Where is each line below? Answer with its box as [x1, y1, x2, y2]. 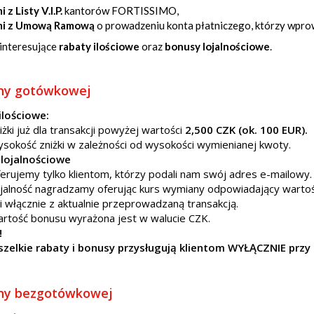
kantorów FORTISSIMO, [62, 4, 179, 17]
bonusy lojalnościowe [165, 40, 270, 53]
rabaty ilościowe [59, 40, 139, 53]
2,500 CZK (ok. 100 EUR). [185, 123, 308, 137]
